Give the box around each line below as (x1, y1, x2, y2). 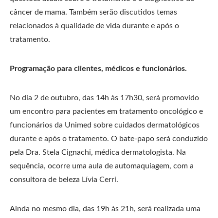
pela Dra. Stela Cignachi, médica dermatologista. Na (10, 148, 186, 156)
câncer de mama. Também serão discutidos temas (10, 8, 177, 16)
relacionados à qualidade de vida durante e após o (10, 22, 179, 30)
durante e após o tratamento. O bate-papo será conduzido (10, 135, 208, 143)
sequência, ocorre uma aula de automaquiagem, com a (10, 162, 194, 170)
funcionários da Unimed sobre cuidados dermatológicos (10, 121, 200, 129)
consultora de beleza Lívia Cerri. (10, 176, 118, 183)
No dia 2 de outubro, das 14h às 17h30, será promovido (10, 94, 199, 102)
